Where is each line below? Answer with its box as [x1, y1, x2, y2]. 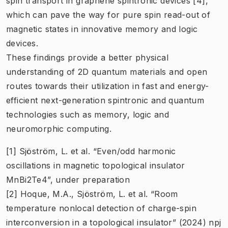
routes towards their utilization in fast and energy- [6, 81, 209, 91]
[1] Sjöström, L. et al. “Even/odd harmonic [6, 146, 176, 156]
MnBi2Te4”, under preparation [6, 175, 130, 185]
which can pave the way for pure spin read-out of [6, 10, 211, 20]
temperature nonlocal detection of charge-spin [6, 203, 196, 213]
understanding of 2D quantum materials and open [6, 67, 208, 77]
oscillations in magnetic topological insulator [6, 160, 185, 170]
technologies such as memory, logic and [6, 109, 169, 120]
